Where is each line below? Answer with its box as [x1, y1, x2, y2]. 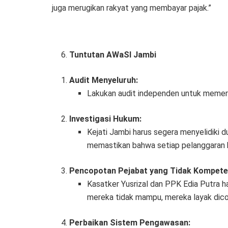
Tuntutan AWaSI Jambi [69, 50, 157, 60]
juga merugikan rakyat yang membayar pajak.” [52, 3, 211, 13]
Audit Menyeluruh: [69, 75, 138, 85]
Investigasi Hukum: [69, 114, 142, 124]
